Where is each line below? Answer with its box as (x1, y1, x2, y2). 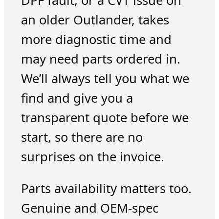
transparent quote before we (21, 109, 189, 126)
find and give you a (21, 89, 133, 107)
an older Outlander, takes (21, 11, 169, 28)
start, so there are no (21, 128, 143, 146)
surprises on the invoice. (21, 148, 164, 165)
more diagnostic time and (21, 30, 172, 48)
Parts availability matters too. (21, 180, 192, 197)
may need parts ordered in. (21, 50, 180, 67)
